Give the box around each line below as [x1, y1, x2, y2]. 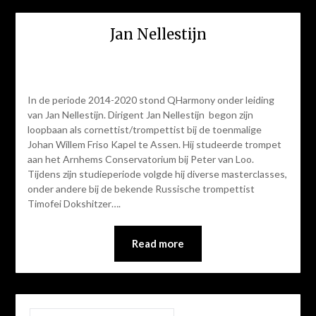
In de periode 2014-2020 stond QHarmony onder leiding [27, 93, 274, 106]
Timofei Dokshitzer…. [27, 197, 121, 209]
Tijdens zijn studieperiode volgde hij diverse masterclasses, [27, 167, 287, 180]
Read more [132, 236, 184, 250]
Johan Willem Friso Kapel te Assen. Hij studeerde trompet [27, 138, 281, 150]
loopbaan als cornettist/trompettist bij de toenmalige [27, 123, 262, 135]
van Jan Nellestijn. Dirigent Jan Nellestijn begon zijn [27, 108, 253, 121]
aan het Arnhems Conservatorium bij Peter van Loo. [27, 152, 254, 165]
